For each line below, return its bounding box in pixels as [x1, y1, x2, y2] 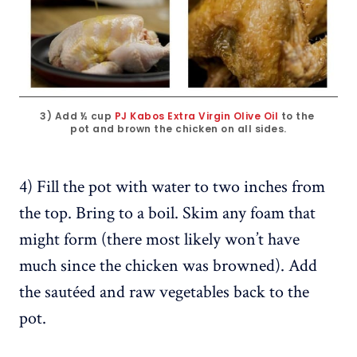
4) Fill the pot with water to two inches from [19, 175, 325, 198]
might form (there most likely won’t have [19, 227, 300, 251]
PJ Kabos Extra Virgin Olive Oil [114, 108, 278, 123]
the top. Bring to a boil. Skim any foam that [19, 201, 316, 225]
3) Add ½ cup [40, 108, 115, 123]
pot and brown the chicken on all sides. [70, 121, 287, 135]
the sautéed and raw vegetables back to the [19, 280, 309, 304]
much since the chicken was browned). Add [19, 253, 317, 277]
